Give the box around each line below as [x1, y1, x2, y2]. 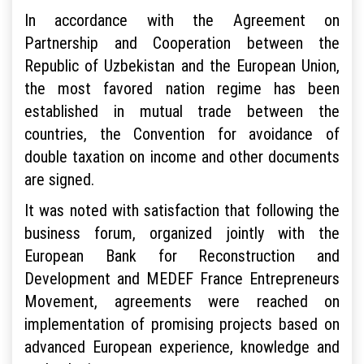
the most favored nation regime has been [24, 78, 340, 99]
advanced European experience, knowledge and [24, 336, 340, 357]
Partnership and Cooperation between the [24, 32, 340, 54]
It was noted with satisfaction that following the [24, 200, 340, 221]
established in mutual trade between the [24, 101, 340, 122]
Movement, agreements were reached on [24, 291, 340, 312]
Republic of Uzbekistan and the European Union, [24, 55, 340, 76]
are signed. [24, 169, 94, 190]
